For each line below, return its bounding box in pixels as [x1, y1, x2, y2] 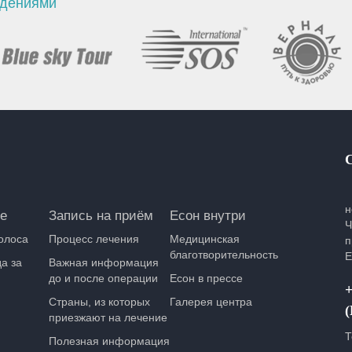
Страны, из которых [49, 295, 151, 308]
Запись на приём [49, 208, 154, 223]
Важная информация [49, 256, 159, 269]
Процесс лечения [49, 233, 140, 245]
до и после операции [49, 272, 159, 284]
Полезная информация [49, 335, 170, 347]
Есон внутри [170, 208, 247, 223]
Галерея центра [170, 295, 253, 308]
